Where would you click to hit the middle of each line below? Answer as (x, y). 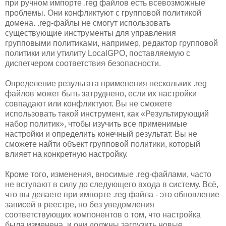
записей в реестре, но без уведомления (80, 204)
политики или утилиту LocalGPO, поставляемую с (98, 53)
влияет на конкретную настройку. (66, 154)
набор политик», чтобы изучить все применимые (96, 124)
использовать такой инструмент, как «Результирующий (107, 114)
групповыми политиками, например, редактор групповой (111, 43)
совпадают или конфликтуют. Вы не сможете (89, 103)
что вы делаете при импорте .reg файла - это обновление (112, 194)
